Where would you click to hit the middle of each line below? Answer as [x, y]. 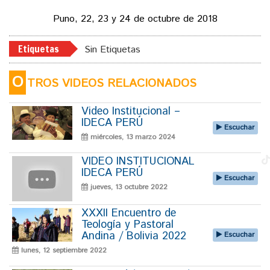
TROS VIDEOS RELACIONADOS [112, 84]
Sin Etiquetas [112, 50]
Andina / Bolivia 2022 [134, 237]
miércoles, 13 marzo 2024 [132, 137]
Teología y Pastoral [127, 225]
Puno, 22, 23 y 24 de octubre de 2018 [135, 19]
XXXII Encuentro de [129, 214]
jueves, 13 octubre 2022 [128, 187]
